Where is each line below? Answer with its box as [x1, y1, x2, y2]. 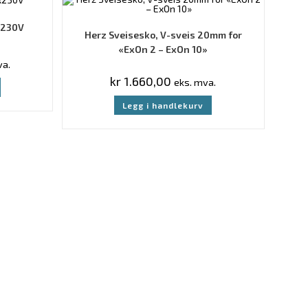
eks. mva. [174, 76, 217, 88]
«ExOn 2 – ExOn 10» [118, 43, 208, 55]
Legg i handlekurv [122, 100, 204, 110]
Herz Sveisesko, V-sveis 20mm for [84, 29, 242, 41]
